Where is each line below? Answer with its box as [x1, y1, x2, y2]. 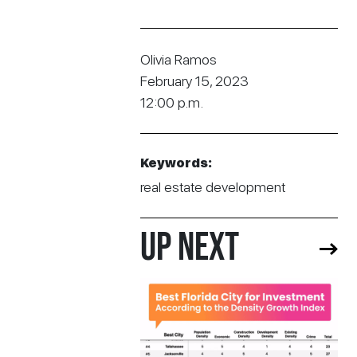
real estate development [140, 178, 285, 195]
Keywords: [140, 155, 212, 171]
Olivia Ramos [140, 51, 217, 68]
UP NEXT [140, 224, 239, 272]
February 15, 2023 [140, 73, 249, 89]
